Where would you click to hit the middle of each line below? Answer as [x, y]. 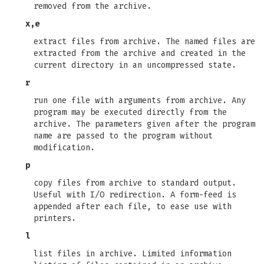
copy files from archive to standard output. [135, 183]
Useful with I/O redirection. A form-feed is [135, 195]
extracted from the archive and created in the [140, 53]
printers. [55, 218]
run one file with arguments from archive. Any [140, 100]
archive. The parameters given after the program [144, 124]
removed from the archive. [93, 6]
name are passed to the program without [123, 136]
